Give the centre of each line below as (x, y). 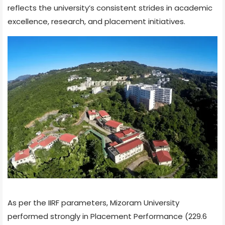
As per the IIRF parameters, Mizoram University (93, 202)
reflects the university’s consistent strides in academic (110, 8)
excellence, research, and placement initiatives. (96, 21)
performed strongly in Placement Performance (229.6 (107, 216)
